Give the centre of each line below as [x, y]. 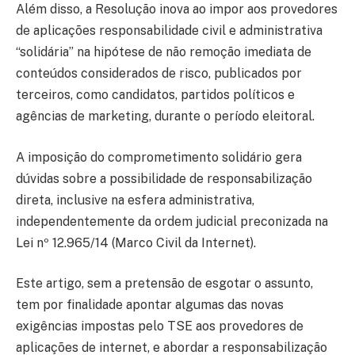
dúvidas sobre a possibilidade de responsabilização [164, 178]
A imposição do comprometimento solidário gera [159, 157]
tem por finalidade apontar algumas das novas [150, 305]
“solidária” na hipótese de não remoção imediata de [164, 52]
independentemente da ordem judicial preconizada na [172, 221]
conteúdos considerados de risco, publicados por [159, 74]
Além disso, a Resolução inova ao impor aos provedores [177, 10]
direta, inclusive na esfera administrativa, [135, 200]
